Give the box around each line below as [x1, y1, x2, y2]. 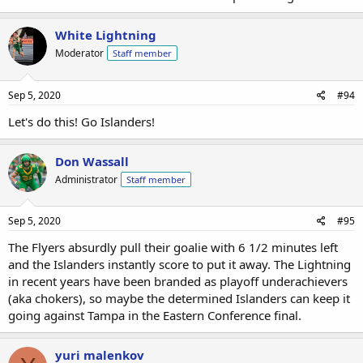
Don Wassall [55, 152, 129, 169]
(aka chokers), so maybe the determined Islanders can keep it [8, 290, 350, 306]
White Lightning [55, 27, 156, 43]
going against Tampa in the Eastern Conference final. [8, 307, 301, 323]
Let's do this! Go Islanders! [8, 113, 155, 130]
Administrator [55, 172, 117, 186]
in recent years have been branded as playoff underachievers [8, 273, 348, 289]
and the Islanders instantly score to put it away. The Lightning [8, 256, 351, 272]
